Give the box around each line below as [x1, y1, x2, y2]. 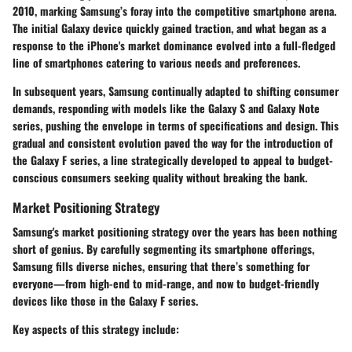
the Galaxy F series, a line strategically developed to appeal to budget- [13, 152, 333, 168]
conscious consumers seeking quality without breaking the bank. [13, 169, 307, 185]
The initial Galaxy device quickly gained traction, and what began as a [13, 20, 326, 36]
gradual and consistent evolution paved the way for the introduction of [13, 134, 332, 151]
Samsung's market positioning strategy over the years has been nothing [13, 223, 337, 240]
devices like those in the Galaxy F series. [13, 292, 198, 310]
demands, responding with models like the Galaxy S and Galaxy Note [13, 100, 320, 116]
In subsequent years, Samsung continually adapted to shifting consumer [13, 82, 339, 99]
